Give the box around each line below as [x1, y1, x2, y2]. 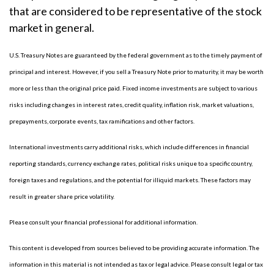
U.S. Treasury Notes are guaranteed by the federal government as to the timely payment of [9, 51, 262, 59]
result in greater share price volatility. [9, 193, 114, 200]
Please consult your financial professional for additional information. [9, 218, 198, 226]
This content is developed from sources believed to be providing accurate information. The [9, 244, 259, 251]
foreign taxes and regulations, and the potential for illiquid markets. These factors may [9, 176, 251, 183]
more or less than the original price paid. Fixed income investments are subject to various [9, 84, 257, 92]
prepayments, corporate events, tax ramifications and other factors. [9, 117, 194, 125]
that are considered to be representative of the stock [9, 4, 262, 18]
